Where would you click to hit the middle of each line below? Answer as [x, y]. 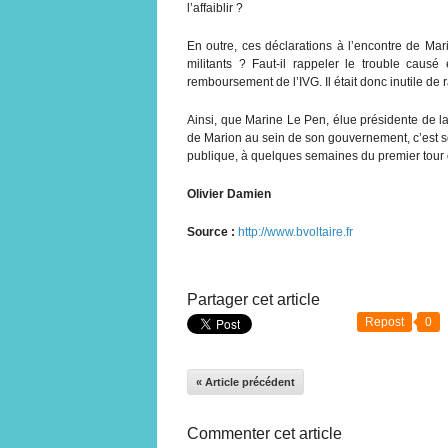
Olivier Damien [229, 193]
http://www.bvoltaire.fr [295, 231]
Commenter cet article [264, 433]
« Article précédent [245, 381]
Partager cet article [253, 299]
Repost [384, 321]
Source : [211, 231]
